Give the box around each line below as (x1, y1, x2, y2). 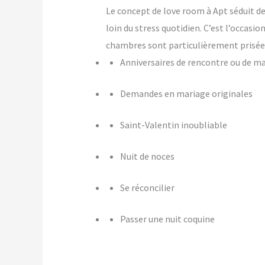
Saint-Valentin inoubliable (119, 119, 227, 131)
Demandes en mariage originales (119, 88, 253, 100)
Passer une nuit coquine (119, 213, 215, 225)
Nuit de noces (119, 150, 174, 163)
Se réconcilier (119, 182, 174, 194)
